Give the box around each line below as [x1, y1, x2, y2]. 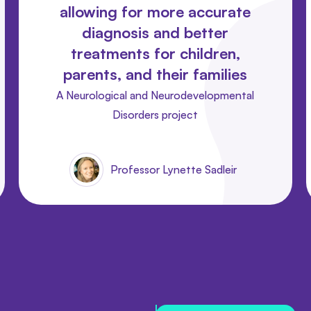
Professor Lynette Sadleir [110, 162, 237, 176]
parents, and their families [63, 64, 248, 83]
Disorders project [112, 107, 199, 121]
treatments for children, [70, 43, 240, 62]
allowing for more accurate [60, 1, 251, 21]
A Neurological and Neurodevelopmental [56, 87, 255, 102]
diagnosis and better [82, 22, 229, 42]
